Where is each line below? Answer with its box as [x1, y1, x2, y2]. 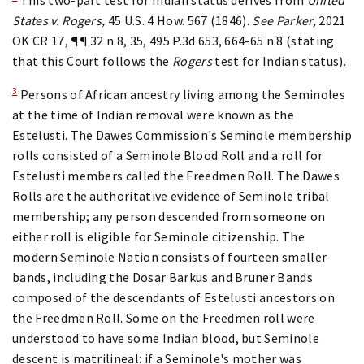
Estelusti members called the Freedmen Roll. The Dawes [12, 167, 340, 184]
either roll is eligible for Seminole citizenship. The [12, 227, 305, 245]
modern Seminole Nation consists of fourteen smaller [12, 248, 327, 265]
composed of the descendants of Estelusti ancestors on [12, 288, 335, 305]
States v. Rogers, [12, 11, 106, 28]
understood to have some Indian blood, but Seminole [12, 329, 320, 346]
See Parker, [252, 11, 319, 28]
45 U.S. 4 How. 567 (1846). [105, 11, 253, 28]
